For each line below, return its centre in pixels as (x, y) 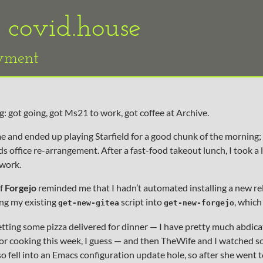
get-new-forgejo (199, 203)
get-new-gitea (88, 203)
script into (141, 202)
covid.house (75, 26)
